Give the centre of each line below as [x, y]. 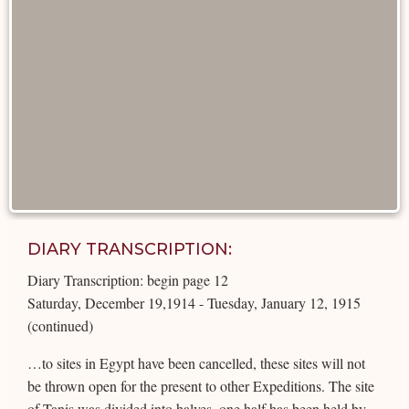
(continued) [60, 325]
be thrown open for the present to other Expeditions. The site [201, 385]
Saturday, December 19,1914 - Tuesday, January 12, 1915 [194, 302]
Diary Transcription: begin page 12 [128, 279]
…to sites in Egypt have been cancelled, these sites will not [196, 362]
